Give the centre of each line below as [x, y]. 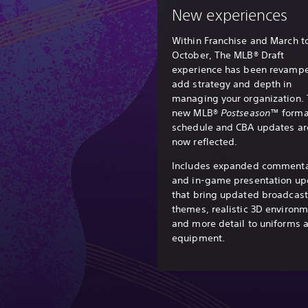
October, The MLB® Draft [228, 55]
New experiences [230, 14]
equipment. [198, 238]
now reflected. [205, 141]
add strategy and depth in [232, 84]
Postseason [245, 112]
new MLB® [196, 112]
